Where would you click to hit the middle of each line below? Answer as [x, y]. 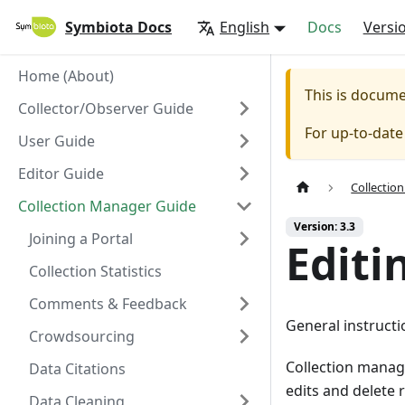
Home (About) [66, 76]
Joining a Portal [81, 239]
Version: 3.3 [325, 227]
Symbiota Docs [119, 27]
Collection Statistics [95, 271]
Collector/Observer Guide [106, 108]
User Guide [57, 141]
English [245, 27]
